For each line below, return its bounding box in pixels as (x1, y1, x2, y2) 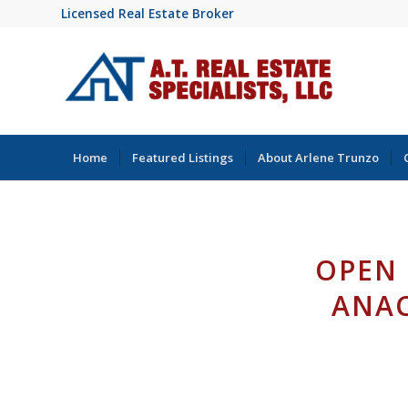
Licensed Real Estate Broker (61, 5, 234, 22)
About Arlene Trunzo (258, 149, 379, 166)
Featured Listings (132, 149, 233, 166)
